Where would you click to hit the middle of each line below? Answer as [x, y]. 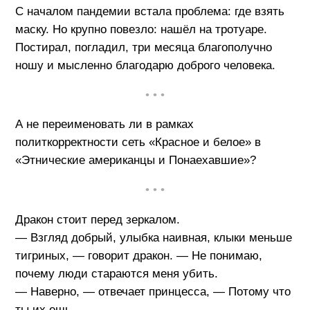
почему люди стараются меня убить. [116, 274]
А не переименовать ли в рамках [104, 125]
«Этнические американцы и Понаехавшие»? [135, 161]
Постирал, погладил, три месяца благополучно [143, 47]
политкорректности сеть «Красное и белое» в [138, 143]
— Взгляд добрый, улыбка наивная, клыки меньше [153, 238]
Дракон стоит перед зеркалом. [97, 220]
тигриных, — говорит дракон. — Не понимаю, [138, 256]
